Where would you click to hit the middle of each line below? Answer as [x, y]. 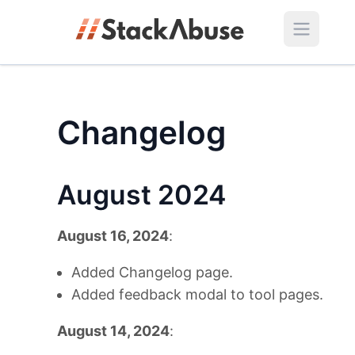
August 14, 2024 [113, 331]
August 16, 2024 [113, 236]
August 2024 [141, 195]
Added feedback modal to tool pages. [197, 294]
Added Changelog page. [152, 272]
